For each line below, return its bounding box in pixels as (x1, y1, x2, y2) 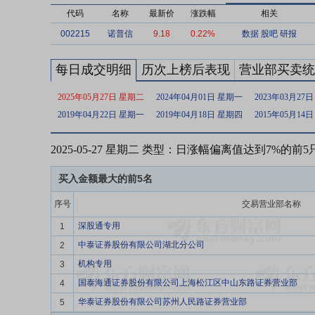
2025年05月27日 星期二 (58, 92, 144, 102)
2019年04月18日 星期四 (156, 110, 243, 120)
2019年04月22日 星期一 (58, 110, 144, 120)
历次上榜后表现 (141, 63, 230, 77)
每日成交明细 (56, 63, 131, 77)
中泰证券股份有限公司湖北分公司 (78, 240, 205, 250)
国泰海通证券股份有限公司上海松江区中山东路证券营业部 (78, 278, 297, 288)
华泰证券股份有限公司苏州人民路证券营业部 (78, 297, 247, 307)
